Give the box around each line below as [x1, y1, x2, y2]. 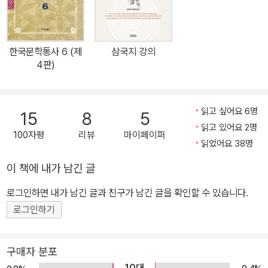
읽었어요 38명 [201, 138, 253, 149]
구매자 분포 [7, 245, 57, 258]
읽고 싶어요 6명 [201, 105, 258, 117]
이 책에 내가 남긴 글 [7, 161, 95, 175]
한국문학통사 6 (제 [9, 45, 82, 57]
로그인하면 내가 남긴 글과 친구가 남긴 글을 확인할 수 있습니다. [7, 186, 248, 199]
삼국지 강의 [111, 45, 156, 57]
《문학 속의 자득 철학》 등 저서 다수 [7, 5, 139, 17]
